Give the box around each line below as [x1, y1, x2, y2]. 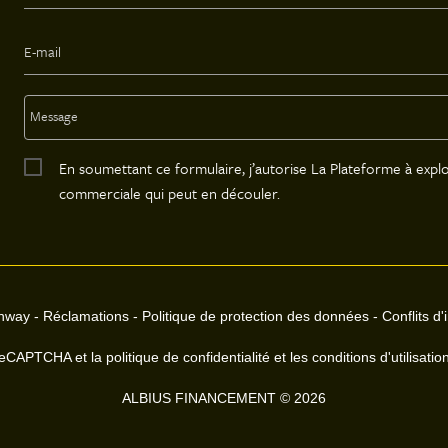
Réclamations [43, 307, 129, 324]
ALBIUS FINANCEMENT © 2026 [122, 389, 326, 406]
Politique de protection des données [142, 307, 369, 324]
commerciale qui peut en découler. [58, 181, 280, 204]
